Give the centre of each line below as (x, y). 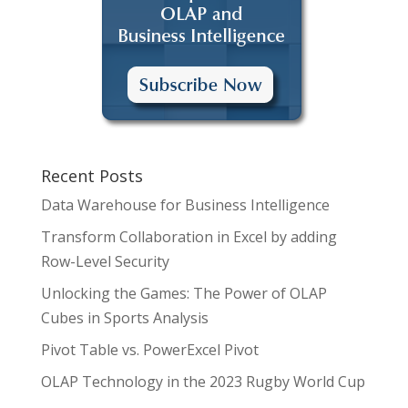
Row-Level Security (105, 261)
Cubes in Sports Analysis (124, 317)
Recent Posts (92, 175)
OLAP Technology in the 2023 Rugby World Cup (203, 381)
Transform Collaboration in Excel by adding (189, 236)
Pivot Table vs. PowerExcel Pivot (149, 349)
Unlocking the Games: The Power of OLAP (184, 293)
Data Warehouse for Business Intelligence (185, 204)
